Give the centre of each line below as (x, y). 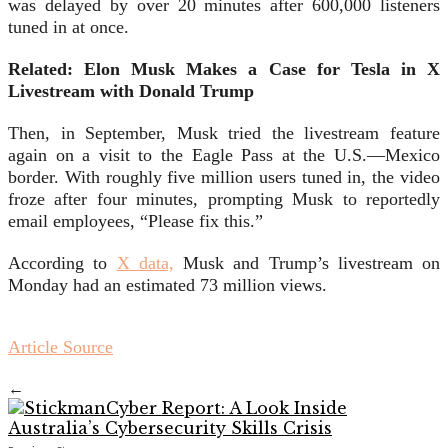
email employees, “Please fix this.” (135, 221)
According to (62, 263)
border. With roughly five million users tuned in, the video (224, 177)
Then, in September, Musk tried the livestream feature (224, 133)
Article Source (60, 347)
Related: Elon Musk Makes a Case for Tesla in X (224, 69)
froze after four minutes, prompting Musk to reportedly (224, 199)
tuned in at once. (68, 27)
